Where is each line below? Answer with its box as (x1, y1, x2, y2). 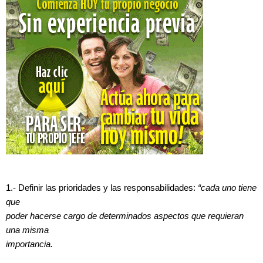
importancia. (6, 240, 53, 249)
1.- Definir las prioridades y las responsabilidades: (6, 183, 198, 193)
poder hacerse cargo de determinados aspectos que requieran (6, 211, 244, 221)
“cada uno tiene (198, 183, 257, 193)
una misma (6, 225, 49, 235)
